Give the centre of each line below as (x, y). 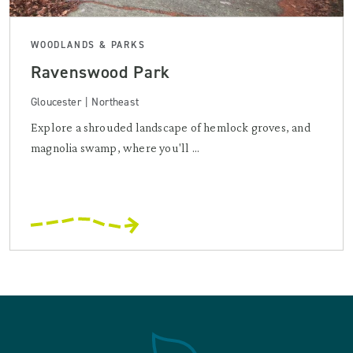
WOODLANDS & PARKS (88, 45)
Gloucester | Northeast (85, 102)
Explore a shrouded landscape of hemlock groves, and (171, 127)
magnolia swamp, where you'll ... (115, 147)
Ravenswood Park (100, 72)
